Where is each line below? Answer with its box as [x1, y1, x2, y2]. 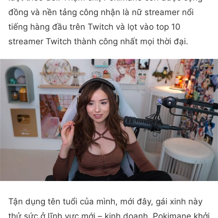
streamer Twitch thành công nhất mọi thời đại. [8, 36, 188, 46]
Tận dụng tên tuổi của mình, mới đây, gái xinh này [8, 196, 202, 206]
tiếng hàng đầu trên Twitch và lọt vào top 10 [8, 21, 181, 32]
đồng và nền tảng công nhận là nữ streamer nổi [8, 7, 194, 17]
